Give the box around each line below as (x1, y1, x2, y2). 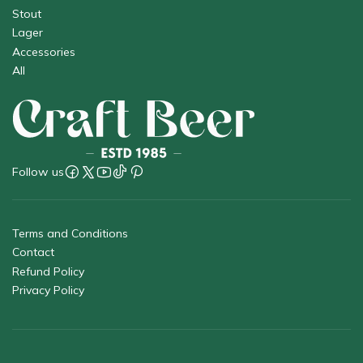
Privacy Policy (12, 282, 84, 297)
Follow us (12, 164, 64, 179)
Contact (12, 245, 54, 260)
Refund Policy (12, 263, 84, 279)
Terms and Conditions (12, 225, 128, 241)
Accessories (12, 44, 75, 59)
